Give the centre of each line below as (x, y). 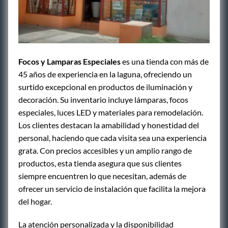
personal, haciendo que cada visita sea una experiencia (112, 137)
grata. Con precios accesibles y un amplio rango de (105, 150)
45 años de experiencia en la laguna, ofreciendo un (105, 74)
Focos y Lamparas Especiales (69, 61)
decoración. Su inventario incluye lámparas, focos (103, 99)
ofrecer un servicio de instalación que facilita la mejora (112, 188)
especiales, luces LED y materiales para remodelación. (111, 112)
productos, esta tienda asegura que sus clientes (100, 163)
